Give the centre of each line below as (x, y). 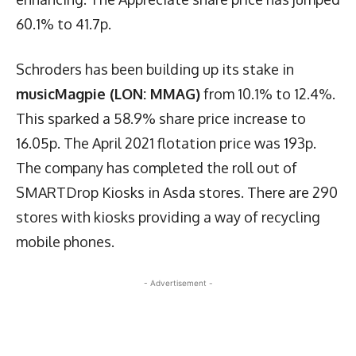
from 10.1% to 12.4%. (268, 93)
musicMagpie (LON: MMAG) (108, 93)
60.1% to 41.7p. (64, 23)
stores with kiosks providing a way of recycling (168, 217)
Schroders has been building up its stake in (155, 69)
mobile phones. (65, 241)
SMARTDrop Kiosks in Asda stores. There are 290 (177, 192)
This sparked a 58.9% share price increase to (161, 118)
